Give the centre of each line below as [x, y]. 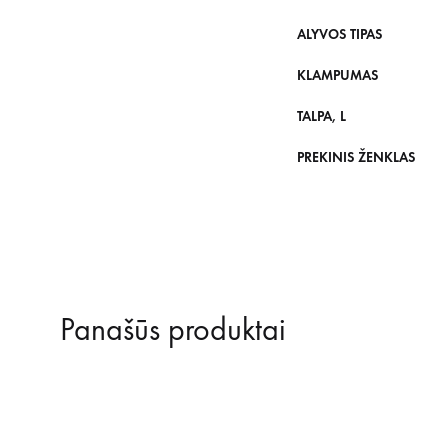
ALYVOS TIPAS [339, 34]
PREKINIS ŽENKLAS [356, 157]
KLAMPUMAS [337, 75]
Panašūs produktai [173, 329]
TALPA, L [321, 116]
